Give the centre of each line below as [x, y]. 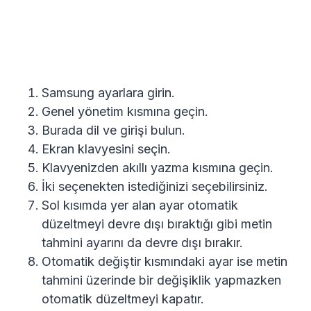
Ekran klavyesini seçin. [106, 149]
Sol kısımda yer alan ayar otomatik [140, 205]
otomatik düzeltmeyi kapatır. [123, 299]
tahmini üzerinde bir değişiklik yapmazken [161, 280]
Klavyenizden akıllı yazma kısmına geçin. [158, 167]
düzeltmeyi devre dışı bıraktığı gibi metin [157, 224]
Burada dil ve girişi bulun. [114, 130]
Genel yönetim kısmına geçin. [125, 111]
